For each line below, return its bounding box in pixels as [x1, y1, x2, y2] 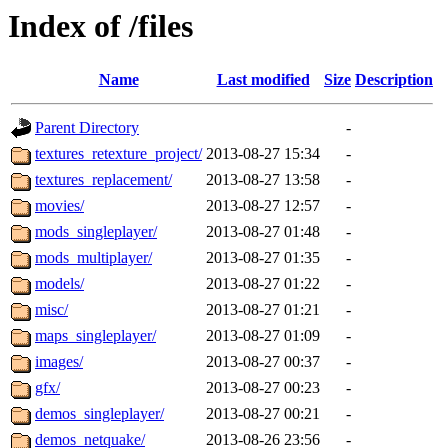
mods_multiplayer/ [35, 249, 152, 267]
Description [355, 71, 433, 89]
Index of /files [8, 8, 193, 44]
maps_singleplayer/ [35, 327, 156, 345]
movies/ [35, 197, 84, 215]
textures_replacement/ [35, 171, 172, 189]
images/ [35, 353, 83, 371]
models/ [35, 275, 84, 293]
